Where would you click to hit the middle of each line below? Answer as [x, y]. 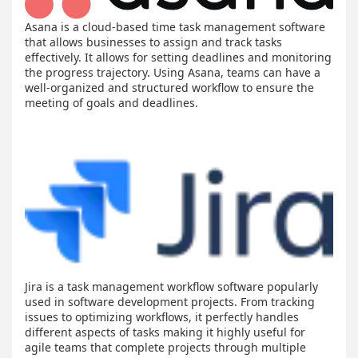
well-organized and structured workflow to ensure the [169, 88]
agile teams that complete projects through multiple [165, 347]
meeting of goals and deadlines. [111, 103]
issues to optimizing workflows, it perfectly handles [162, 316]
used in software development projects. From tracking [170, 301]
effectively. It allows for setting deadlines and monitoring [178, 58]
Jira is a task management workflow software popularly [171, 286]
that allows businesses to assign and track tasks [153, 42]
